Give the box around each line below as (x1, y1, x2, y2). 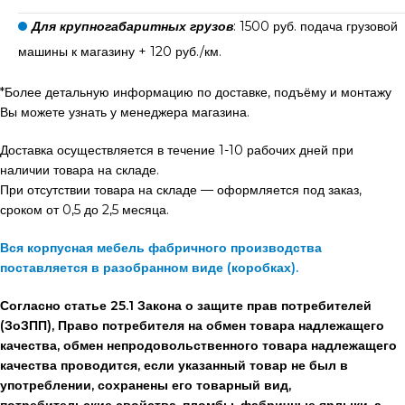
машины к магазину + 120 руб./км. (18, 42, 221, 60)
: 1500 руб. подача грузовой (233, 17, 398, 34)
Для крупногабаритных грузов (32, 17, 233, 34)
